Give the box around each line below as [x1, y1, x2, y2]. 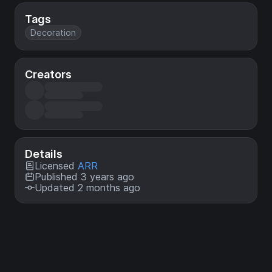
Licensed [35, 159, 78, 172]
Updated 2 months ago [35, 181, 140, 194]
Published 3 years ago [35, 170, 134, 183]
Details [25, 147, 63, 160]
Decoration [30, 27, 76, 38]
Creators [25, 67, 72, 81]
